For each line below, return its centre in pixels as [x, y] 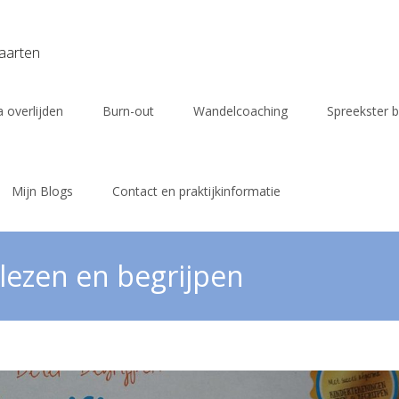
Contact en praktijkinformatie [196, 191]
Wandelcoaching [240, 111]
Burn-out [128, 111]
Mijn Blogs [42, 191]
